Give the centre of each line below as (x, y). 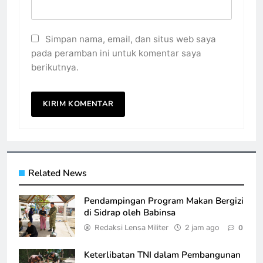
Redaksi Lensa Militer (131, 228)
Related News (58, 173)
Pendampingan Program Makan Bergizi (164, 201)
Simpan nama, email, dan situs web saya (131, 39)
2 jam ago (202, 228)
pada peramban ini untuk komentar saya (116, 53)
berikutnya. (55, 68)
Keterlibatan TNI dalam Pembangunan (162, 255)
